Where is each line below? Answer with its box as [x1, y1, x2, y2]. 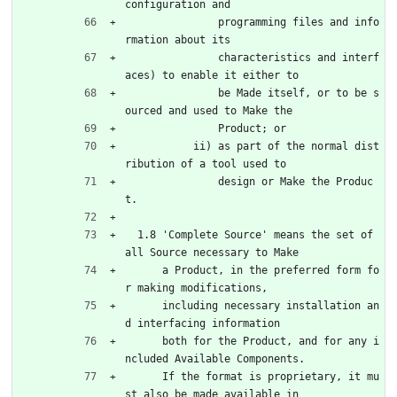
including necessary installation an [125, 299, 162, 312]
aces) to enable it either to [125, 68, 299, 82]
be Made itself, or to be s [125, 86, 218, 99]
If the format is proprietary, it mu [125, 370, 162, 383]
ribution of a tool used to [125, 157, 286, 170]
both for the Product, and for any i [125, 334, 162, 347]
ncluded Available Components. [125, 352, 305, 365]
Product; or [218, 121, 286, 135]
